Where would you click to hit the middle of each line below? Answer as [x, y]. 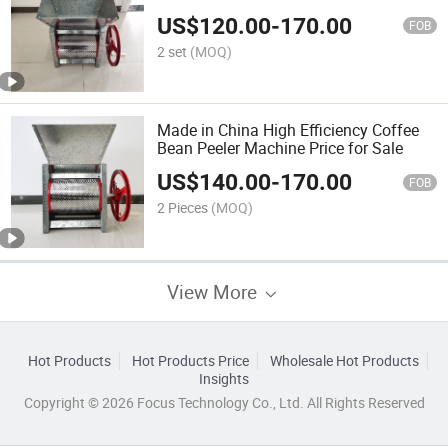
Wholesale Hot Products [344, 360]
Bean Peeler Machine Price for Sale [280, 147]
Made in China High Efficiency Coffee [288, 129]
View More [214, 291]
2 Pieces [183, 208]
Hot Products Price [190, 360]
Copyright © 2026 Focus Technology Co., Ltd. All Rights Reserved [224, 402]
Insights [224, 378]
